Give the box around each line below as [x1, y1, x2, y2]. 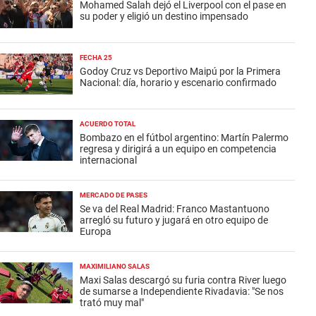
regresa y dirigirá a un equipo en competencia [80, 143, 276, 154]
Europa [80, 226, 111, 237]
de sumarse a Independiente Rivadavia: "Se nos [80, 286, 284, 297]
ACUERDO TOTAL [80, 120, 135, 128]
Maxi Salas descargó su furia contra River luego [80, 274, 286, 286]
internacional [80, 154, 137, 166]
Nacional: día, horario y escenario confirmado [80, 77, 276, 88]
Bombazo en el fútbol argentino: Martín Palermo [80, 132, 288, 143]
